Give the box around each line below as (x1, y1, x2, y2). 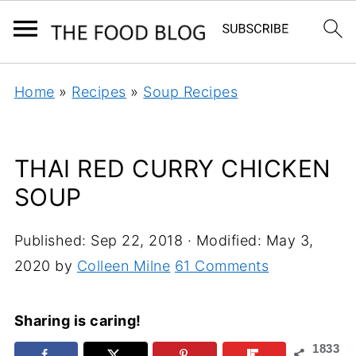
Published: (14, 232, 91, 249)
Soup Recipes (143, 83, 238, 100)
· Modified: (183, 232, 266, 249)
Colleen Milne (76, 257, 171, 274)
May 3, (265, 232, 314, 249)
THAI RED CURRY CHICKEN (14, 154, 331, 183)
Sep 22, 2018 (91, 232, 184, 249)
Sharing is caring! (14, 312, 141, 329)
